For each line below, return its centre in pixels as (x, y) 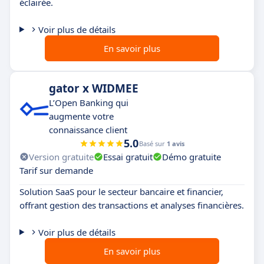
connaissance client (88, 129)
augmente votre (81, 116)
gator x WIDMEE (94, 88)
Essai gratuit (128, 156)
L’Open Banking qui (89, 102)
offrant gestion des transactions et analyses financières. (132, 205)
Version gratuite (61, 156)
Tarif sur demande (56, 170)
